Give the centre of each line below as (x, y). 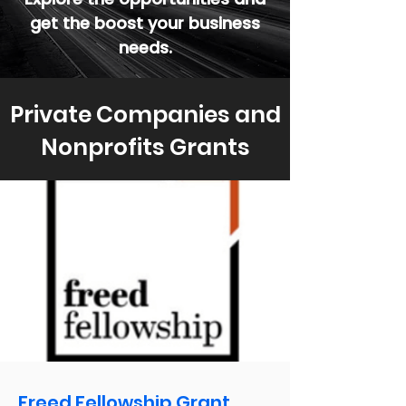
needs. (145, 48)
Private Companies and (145, 115)
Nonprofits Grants (145, 147)
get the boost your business (145, 23)
